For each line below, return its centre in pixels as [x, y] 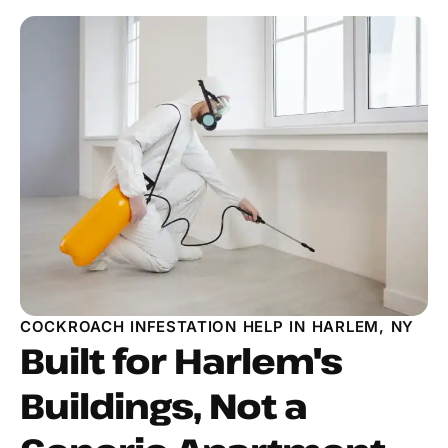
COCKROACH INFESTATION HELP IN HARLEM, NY [217, 327]
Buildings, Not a [163, 406]
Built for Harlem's [181, 361]
